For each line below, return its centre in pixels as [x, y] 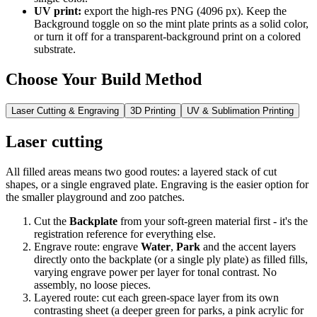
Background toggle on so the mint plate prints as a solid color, [171, 24]
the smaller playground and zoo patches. [95, 197]
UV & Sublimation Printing [240, 110]
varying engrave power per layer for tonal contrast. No [155, 272]
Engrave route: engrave [87, 246]
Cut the [52, 221]
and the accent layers [248, 246]
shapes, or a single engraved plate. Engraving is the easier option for [157, 184]
